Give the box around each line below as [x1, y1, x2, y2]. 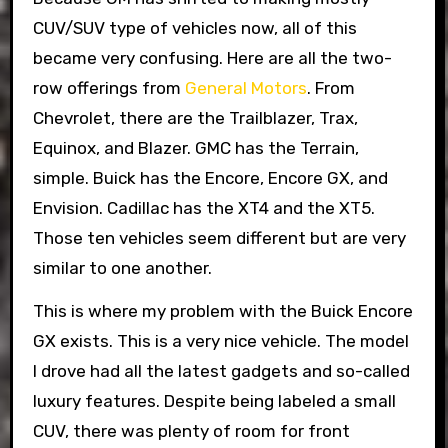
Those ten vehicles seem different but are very [32, 228, 406, 249]
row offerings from [32, 78, 185, 99]
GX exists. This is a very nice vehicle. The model [32, 331, 409, 352]
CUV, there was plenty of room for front [32, 421, 350, 442]
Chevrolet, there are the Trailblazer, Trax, [32, 108, 358, 129]
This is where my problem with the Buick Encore [32, 301, 413, 322]
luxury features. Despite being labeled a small [32, 391, 396, 412]
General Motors [184, 78, 307, 99]
